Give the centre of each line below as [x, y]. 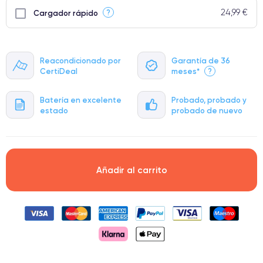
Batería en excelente [81, 100]
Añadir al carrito [131, 170]
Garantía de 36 [201, 60]
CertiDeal [59, 71]
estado [54, 110]
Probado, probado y [209, 100]
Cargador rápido [66, 13]
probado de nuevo [207, 110]
